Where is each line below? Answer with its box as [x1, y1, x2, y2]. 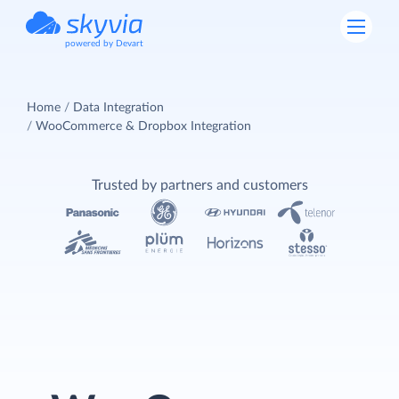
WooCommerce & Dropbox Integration [36, 119, 251, 133]
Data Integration [73, 101, 164, 114]
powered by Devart [65, 39, 143, 48]
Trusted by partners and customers [91, 177, 308, 192]
